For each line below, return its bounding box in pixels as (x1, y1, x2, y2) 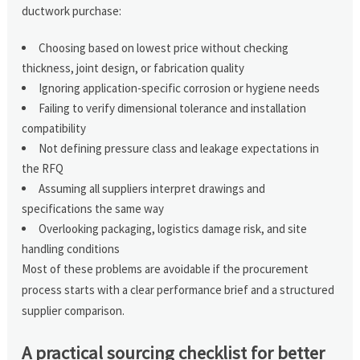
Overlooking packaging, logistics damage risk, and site (39, 220, 308, 236)
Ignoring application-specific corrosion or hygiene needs (39, 80, 321, 96)
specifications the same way (22, 200, 165, 216)
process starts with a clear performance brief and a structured (22, 281, 335, 297)
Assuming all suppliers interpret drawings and (39, 180, 266, 196)
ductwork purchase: (22, 2, 122, 18)
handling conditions (22, 240, 121, 256)
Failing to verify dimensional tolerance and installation (39, 100, 307, 116)
